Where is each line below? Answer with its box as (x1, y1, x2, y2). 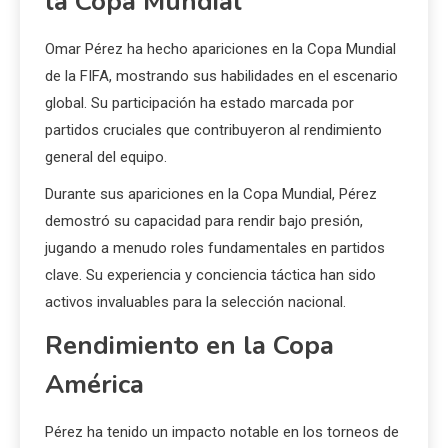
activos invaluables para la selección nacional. (45, 293, 346, 312)
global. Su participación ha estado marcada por (45, 94, 354, 113)
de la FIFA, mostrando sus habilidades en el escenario (45, 67, 398, 86)
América (45, 367, 144, 403)
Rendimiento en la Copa (45, 328, 334, 364)
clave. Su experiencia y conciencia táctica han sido (45, 266, 376, 285)
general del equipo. (45, 148, 167, 167)
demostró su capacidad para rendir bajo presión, (45, 212, 363, 231)
